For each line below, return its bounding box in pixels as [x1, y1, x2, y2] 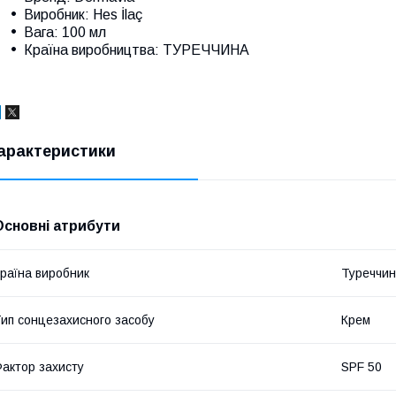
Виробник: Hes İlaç [24, 6, 142, 22]
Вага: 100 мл [24, 24, 106, 40]
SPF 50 [341, 359, 382, 374]
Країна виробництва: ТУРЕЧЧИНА [24, 42, 249, 57]
